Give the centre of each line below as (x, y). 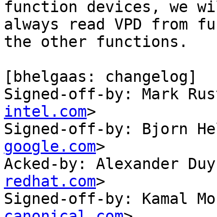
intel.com (45, 112)
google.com (50, 147)
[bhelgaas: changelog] (101, 77)
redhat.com (50, 181)
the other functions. (96, 42)
